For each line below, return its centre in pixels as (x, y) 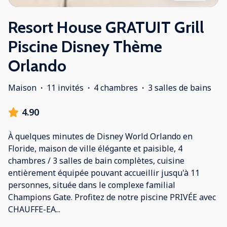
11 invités (65, 88)
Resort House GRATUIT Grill (106, 27)
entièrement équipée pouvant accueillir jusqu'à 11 (104, 173)
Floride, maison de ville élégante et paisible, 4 (95, 149)
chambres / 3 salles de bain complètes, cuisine (96, 161)
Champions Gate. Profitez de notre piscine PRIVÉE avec (112, 197)
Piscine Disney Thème (85, 47)
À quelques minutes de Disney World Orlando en (100, 137)
